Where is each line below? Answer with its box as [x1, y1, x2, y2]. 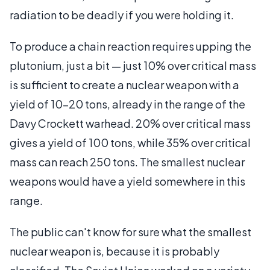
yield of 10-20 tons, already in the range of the [10, 97, 245, 111]
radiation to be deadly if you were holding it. [10, 8, 234, 22]
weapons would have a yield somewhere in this [10, 174, 245, 188]
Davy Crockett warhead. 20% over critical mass [10, 116, 251, 130]
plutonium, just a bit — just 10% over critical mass [10, 58, 256, 72]
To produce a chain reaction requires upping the [10, 39, 251, 53]
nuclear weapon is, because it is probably [10, 244, 219, 258]
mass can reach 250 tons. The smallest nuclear [10, 155, 245, 169]
